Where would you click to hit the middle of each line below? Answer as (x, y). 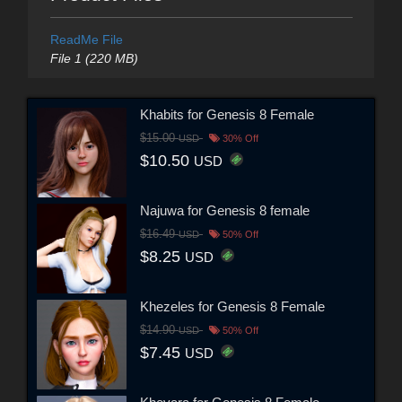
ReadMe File (86, 40)
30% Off (239, 138)
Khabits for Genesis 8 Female (227, 114)
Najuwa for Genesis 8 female (225, 210)
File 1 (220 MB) (94, 59)
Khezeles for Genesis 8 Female (232, 306)
